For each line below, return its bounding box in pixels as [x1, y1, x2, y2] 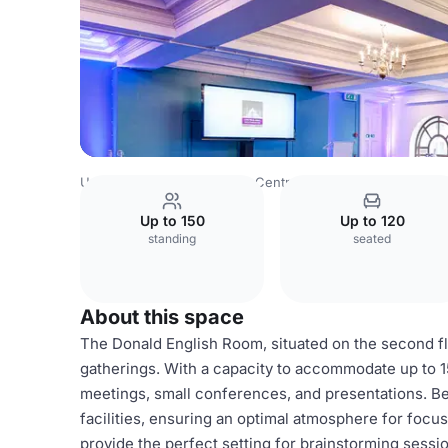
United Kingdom [80, 174, 180, 190]
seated [353, 231, 391, 246]
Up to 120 [339, 212, 405, 229]
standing [148, 231, 196, 246]
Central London [255, 174, 351, 190]
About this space [80, 305, 244, 329]
